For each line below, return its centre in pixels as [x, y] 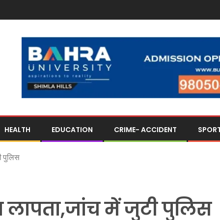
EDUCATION [72, 129]
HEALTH [17, 129]
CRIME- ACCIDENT [145, 129]
